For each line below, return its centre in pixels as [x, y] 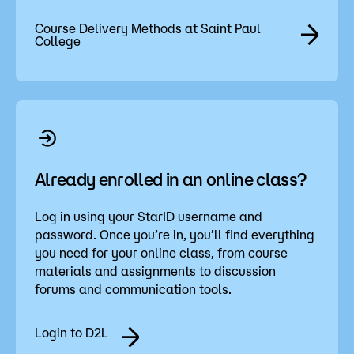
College [58, 41]
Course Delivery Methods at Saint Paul [148, 28]
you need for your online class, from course [161, 252]
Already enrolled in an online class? [171, 179]
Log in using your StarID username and [149, 216]
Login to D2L [72, 332]
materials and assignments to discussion [155, 271]
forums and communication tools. [133, 289]
